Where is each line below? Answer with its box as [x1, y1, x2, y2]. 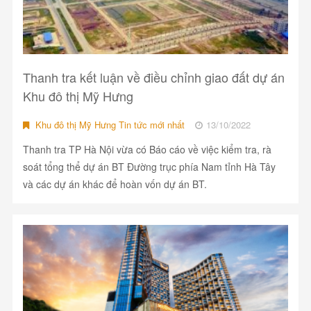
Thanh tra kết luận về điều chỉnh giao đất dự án [22, 68, 285, 87]
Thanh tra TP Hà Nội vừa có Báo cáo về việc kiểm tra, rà [22, 142, 271, 157]
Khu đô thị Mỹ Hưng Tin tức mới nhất [32, 118, 185, 132]
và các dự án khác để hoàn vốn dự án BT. [22, 177, 207, 192]
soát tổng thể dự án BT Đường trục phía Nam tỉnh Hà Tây [22, 160, 276, 174]
